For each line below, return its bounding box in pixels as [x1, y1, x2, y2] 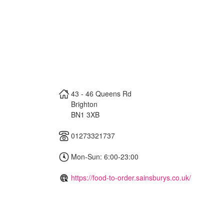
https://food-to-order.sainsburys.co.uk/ [71, 172, 191, 182]
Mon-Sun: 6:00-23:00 [69, 151, 138, 161]
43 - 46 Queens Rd [71, 88, 131, 98]
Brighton [71, 98, 97, 109]
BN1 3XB [71, 109, 99, 119]
